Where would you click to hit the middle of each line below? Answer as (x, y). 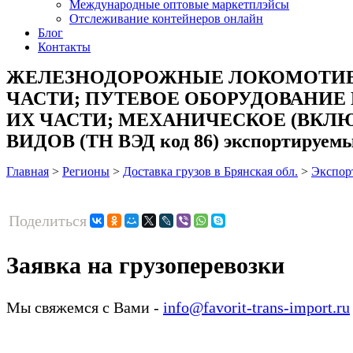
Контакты (64, 46)
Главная (28, 171)
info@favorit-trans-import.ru (256, 307)
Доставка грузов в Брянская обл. (210, 171)
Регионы (86, 171)
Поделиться (48, 220)
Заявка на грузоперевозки (145, 265)
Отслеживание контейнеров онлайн (166, 18)
